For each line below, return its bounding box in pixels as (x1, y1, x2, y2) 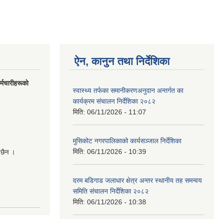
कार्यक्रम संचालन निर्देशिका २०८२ (73, 97, 155, 105)
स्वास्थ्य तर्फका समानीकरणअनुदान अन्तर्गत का (73, 86, 183, 94)
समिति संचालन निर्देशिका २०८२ (73, 187, 149, 195)
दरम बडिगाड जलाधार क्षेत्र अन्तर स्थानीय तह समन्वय (73, 176, 202, 184)
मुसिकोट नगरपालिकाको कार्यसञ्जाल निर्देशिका (73, 136, 181, 145)
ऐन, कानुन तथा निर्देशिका (74, 55, 170, 67)
